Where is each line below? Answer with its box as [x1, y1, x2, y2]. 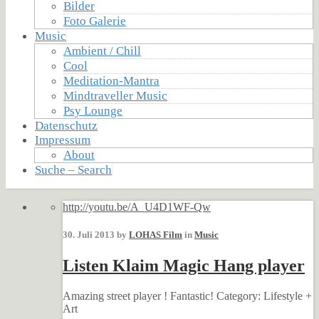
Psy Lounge [63, 103, 122, 117]
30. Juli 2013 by [63, 229, 129, 241]
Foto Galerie [63, 14, 126, 28]
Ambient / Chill [63, 43, 141, 58]
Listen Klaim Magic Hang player [63, 256, 305, 276]
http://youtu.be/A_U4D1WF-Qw [63, 200, 211, 213]
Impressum [35, 132, 90, 147]
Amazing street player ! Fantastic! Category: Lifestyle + [63, 290, 312, 303]
